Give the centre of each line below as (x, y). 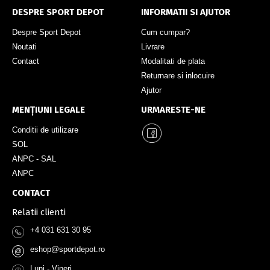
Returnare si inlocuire (178, 75)
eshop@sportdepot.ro (67, 249)
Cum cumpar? (165, 32)
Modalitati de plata (173, 61)
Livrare (153, 46)
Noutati (24, 46)
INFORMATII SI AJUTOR (186, 12)
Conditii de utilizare (45, 130)
